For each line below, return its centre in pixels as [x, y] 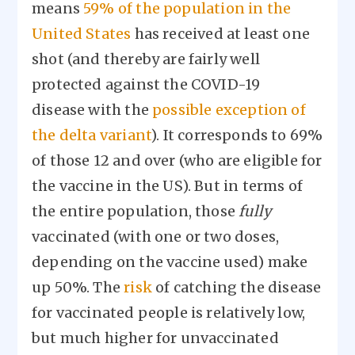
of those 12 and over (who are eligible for [177, 160]
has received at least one [221, 34]
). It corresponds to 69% [237, 135]
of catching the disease [237, 287]
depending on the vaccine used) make [170, 262]
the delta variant [92, 135]
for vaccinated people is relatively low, [169, 313]
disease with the [92, 110]
